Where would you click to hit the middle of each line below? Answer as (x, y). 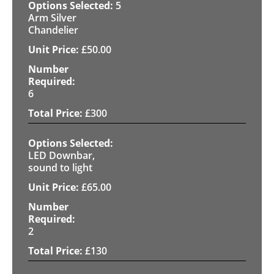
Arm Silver (52, 17)
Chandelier (53, 30)
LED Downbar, (61, 155)
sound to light (60, 167)
